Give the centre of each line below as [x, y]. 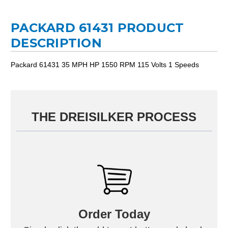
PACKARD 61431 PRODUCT [97, 27]
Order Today [114, 214]
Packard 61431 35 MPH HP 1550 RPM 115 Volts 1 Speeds [105, 64]
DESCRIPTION [56, 43]
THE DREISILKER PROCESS [114, 117]
